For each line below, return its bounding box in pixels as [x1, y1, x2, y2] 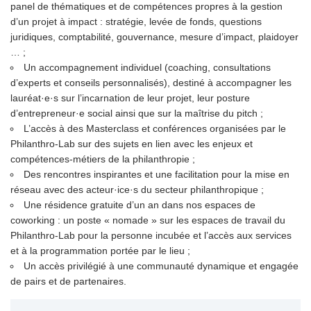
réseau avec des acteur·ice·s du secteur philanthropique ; [10, 183, 264, 195]
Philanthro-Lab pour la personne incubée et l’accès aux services [10, 229, 292, 241]
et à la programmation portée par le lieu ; [10, 244, 190, 256]
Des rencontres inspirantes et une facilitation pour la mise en [24, 168, 289, 180]
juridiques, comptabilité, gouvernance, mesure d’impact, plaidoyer [10, 31, 299, 42]
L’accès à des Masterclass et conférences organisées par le [24, 122, 286, 134]
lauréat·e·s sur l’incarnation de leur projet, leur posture [10, 92, 250, 103]
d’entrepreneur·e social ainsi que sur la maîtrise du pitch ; [10, 107, 263, 119]
